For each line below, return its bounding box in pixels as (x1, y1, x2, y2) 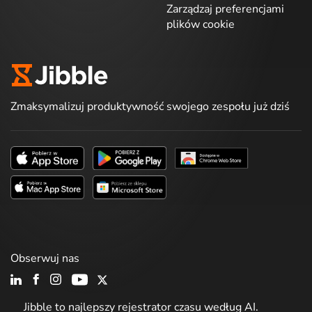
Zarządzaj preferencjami (166, 1, 284, 17)
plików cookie (166, 17, 235, 32)
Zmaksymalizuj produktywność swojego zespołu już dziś (10, 99, 290, 114)
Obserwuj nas (10, 251, 79, 266)
